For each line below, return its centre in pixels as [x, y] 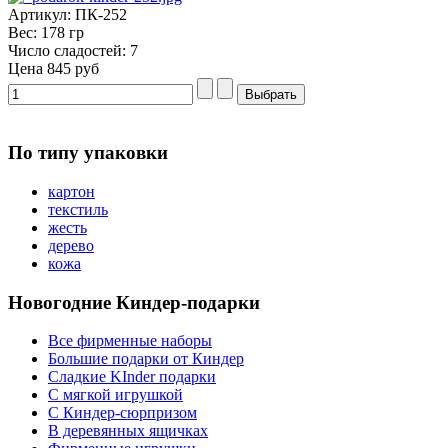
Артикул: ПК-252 [67, 15]
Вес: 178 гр [46, 33]
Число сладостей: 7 [73, 51]
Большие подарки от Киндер [146, 359]
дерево [71, 245]
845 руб [73, 69]
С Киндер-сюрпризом [122, 413]
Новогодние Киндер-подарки [134, 302]
